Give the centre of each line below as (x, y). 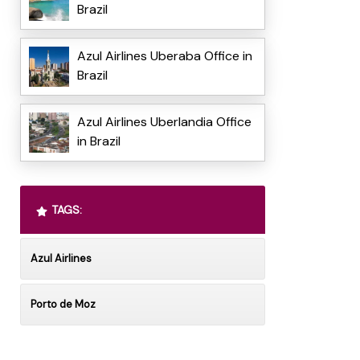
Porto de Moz (63, 305)
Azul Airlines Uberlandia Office (164, 122)
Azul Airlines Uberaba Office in (164, 56)
